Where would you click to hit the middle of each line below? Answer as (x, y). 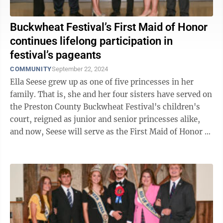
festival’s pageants (56, 55)
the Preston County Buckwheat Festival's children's (105, 107)
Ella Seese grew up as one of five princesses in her (102, 82)
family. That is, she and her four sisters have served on (111, 94)
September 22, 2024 (80, 69)
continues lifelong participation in (91, 41)
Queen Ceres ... (37, 144)
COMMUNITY (31, 69)
